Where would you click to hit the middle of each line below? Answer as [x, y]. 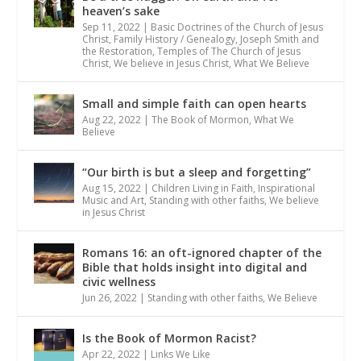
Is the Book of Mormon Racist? [170, 338]
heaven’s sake [121, 11]
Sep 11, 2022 [112, 27]
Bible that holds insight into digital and [195, 267]
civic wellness [119, 282]
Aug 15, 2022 [112, 188]
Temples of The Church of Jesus [229, 51]
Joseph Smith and [280, 39]
